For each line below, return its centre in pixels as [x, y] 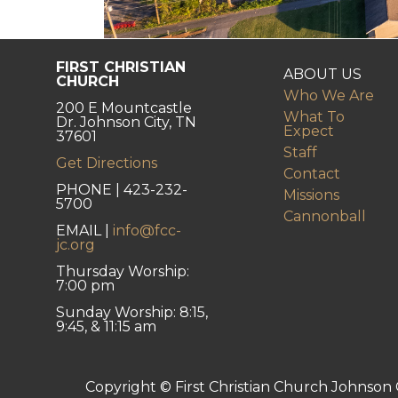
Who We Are [329, 96]
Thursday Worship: [123, 272]
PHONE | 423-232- [122, 190]
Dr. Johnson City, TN [126, 123]
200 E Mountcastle [124, 108]
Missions [311, 195]
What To [314, 117]
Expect [309, 131]
